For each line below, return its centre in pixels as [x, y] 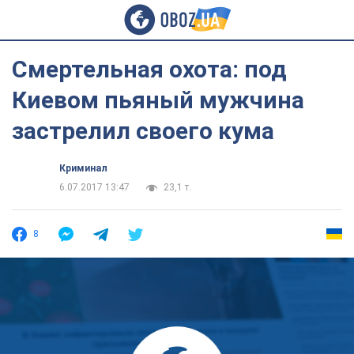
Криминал [83, 168]
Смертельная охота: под [149, 69]
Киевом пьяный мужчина [158, 100]
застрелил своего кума [143, 131]
